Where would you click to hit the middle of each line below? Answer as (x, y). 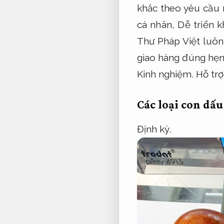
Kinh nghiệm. (165, 74)
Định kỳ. (154, 129)
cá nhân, (157, 24)
